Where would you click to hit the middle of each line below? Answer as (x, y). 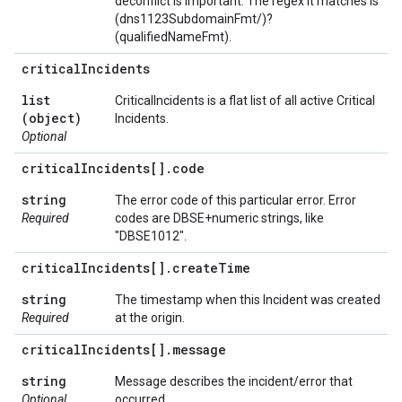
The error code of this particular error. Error (236, 200)
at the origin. (150, 318)
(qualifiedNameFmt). (173, 37)
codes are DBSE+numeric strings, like (219, 218)
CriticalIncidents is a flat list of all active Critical (245, 100)
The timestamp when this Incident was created (248, 300)
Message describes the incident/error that (234, 381)
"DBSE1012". (151, 236)
